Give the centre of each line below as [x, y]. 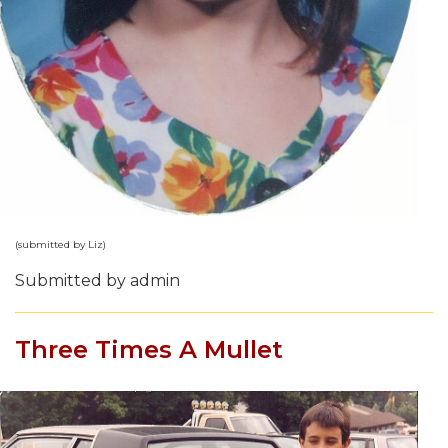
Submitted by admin [97, 280]
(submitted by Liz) [60, 244]
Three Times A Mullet [149, 349]
